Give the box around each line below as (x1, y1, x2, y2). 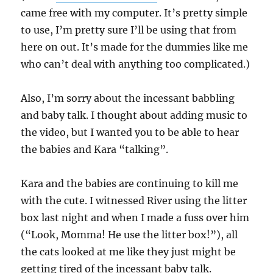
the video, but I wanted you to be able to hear (21, 126, 239, 138)
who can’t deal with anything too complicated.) (21, 58, 250, 70)
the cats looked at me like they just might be (21, 246, 236, 258)
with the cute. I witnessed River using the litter (21, 194, 247, 207)
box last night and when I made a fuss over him (21, 211, 250, 224)
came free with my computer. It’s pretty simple (21, 7, 248, 19)
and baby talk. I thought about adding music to (21, 109, 248, 121)
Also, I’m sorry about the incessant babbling (21, 92, 235, 104)
